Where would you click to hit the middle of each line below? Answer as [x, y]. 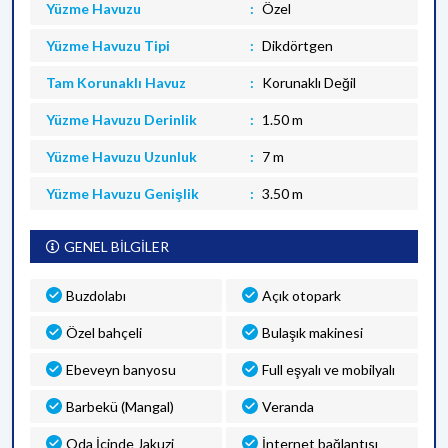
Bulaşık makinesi [312, 332]
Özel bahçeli [104, 332]
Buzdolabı [96, 295]
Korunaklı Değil [308, 82]
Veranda [288, 406]
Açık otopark [301, 295]
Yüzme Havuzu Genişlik [122, 193]
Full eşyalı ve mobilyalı [328, 369]
